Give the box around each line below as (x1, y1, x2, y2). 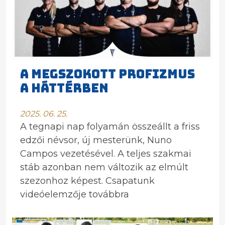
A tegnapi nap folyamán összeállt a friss (20, 121, 200, 132)
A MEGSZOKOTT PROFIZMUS (20, 66, 195, 82)
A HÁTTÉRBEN (20, 80, 108, 96)
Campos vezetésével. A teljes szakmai (20, 148, 191, 159)
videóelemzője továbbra (20, 189, 129, 200)
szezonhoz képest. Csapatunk (20, 175, 155, 186)
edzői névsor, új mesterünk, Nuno (20, 135, 172, 146)
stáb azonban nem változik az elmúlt (20, 162, 188, 173)
